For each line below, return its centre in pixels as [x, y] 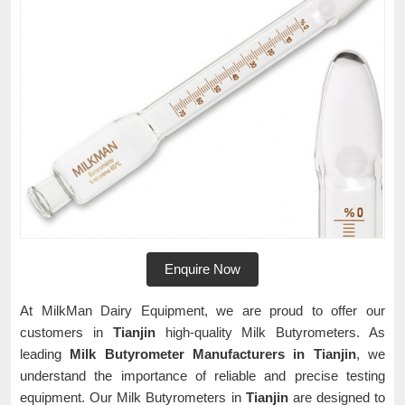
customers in [66, 332]
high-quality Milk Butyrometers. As [270, 332]
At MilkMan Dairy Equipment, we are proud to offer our [202, 311]
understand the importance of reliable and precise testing [202, 376]
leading [45, 354]
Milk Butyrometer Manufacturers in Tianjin [213, 354]
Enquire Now [202, 269]
